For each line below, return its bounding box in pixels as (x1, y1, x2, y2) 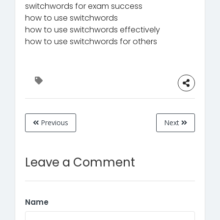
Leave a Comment (25, 154, 135, 170)
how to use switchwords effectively (25, 24, 160, 35)
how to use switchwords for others (25, 35, 157, 47)
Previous (39, 117, 68, 127)
